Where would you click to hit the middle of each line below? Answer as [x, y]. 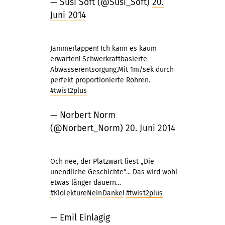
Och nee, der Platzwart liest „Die [102, 161]
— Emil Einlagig [80, 218]
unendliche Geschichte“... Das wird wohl [114, 172]
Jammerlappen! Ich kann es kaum [103, 48]
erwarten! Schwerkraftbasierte [99, 59]
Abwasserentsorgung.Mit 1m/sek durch [112, 70]
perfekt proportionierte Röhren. [100, 80]
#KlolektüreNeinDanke [86, 193]
